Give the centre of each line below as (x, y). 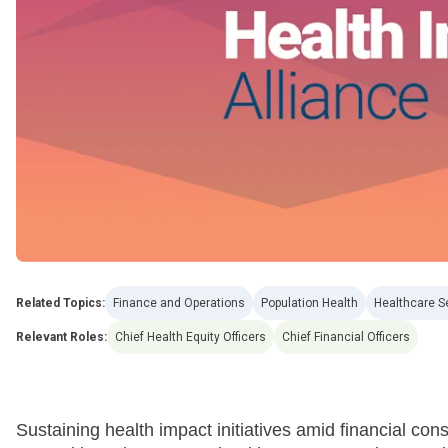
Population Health (309, 303)
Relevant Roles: (61, 337)
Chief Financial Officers (346, 337)
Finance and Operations (179, 303)
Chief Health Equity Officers (190, 337)
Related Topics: (60, 303)
